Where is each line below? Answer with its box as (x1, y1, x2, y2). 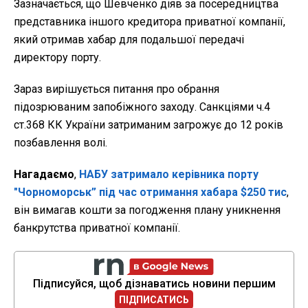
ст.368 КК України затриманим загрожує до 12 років (14, 118, 283, 131)
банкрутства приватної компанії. (14, 221, 180, 234)
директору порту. (14, 50, 101, 64)
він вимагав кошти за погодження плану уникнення (14, 203, 280, 217)
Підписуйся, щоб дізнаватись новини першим (32, 276, 276, 290)
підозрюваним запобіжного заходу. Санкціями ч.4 (14, 100, 270, 113)
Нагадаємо (14, 167, 74, 181)
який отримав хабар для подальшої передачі (14, 32, 244, 46)
